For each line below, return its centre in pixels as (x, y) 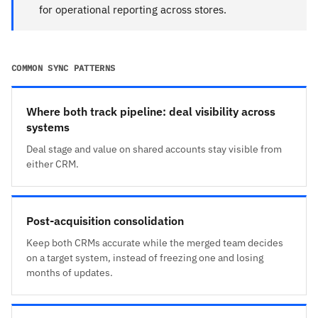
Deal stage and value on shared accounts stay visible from (154, 149)
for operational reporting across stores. (133, 9)
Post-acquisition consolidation (105, 220)
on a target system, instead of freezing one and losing (145, 257)
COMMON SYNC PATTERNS (64, 67)
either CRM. (53, 164)
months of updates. (70, 272)
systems (48, 127)
